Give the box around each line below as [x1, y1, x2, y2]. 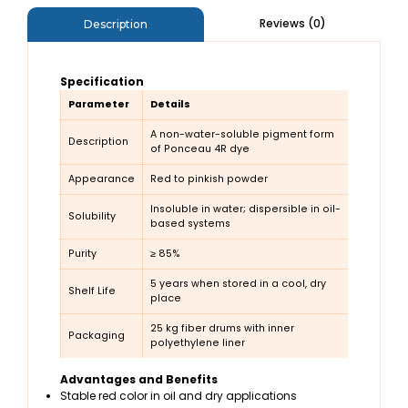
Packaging [68, 329, 125, 343]
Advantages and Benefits [60, 372, 218, 388]
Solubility [68, 209, 116, 224]
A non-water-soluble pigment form [150, 127, 334, 142]
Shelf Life [68, 284, 116, 299]
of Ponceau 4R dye [150, 142, 250, 157]
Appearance [68, 172, 135, 187]
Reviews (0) [259, 15, 326, 32]
